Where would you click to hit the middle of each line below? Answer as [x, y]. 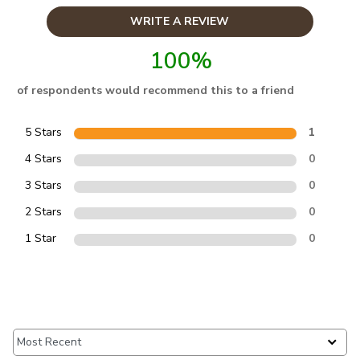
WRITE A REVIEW [180, 21]
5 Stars [43, 132]
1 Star [41, 238]
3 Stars [43, 185]
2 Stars [43, 211]
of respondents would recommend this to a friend [155, 90]
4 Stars [43, 158]
